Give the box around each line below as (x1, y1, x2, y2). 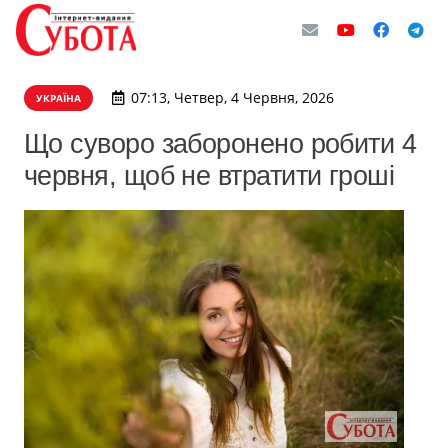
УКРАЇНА (36, 91, 81, 105)
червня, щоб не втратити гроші (24, 160, 395, 191)
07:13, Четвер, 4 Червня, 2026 (130, 88, 334, 107)
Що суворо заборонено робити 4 (24, 128, 417, 159)
